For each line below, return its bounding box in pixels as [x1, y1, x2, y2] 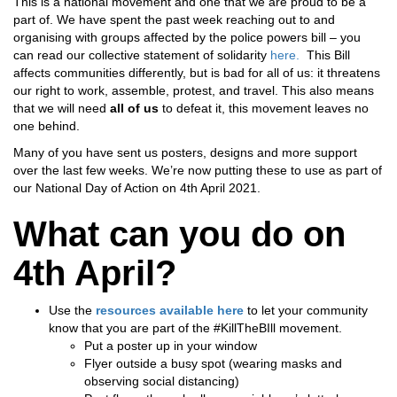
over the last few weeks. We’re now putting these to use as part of [13, 163, 382, 177]
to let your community [244, 303, 368, 317]
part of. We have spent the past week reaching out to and [13, 12, 335, 27]
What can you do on [13, 214, 346, 253]
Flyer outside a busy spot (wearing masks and [84, 356, 342, 370]
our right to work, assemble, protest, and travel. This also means [13, 83, 374, 97]
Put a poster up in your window [84, 339, 257, 353]
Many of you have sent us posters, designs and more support [13, 145, 357, 160]
